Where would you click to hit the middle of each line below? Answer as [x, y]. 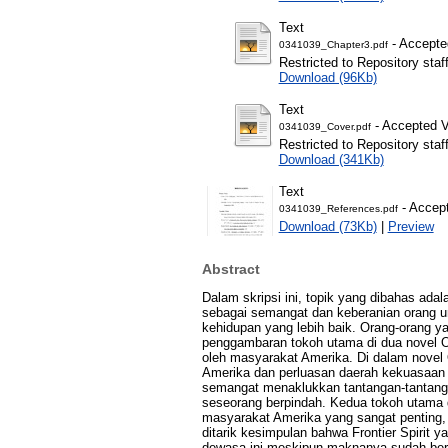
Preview [410, 226]
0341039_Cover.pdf [324, 126]
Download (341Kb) [331, 159]
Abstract [230, 269]
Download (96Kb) [327, 77]
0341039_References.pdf [338, 208]
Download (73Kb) [327, 226]
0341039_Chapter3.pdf [333, 44]
